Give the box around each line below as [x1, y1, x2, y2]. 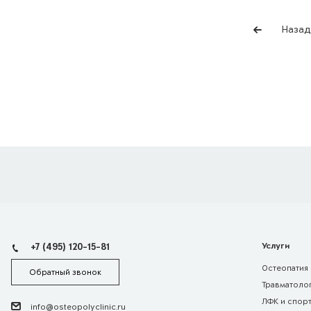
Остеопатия [262, 263, 308, 273]
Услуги [262, 241, 289, 251]
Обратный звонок [29, 267, 101, 277]
